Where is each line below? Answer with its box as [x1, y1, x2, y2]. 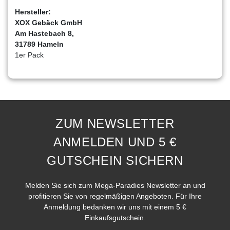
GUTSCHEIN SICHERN [47, 153, 183, 167]
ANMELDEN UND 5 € [53, 135, 177, 149]
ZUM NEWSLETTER [55, 116, 175, 130]
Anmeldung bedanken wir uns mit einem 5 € [44, 202, 186, 211]
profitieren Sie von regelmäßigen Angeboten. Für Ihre [28, 191, 202, 200]
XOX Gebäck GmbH [15, 18, 82, 27]
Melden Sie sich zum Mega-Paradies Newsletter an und [25, 181, 205, 189]
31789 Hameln [15, 40, 64, 48]
